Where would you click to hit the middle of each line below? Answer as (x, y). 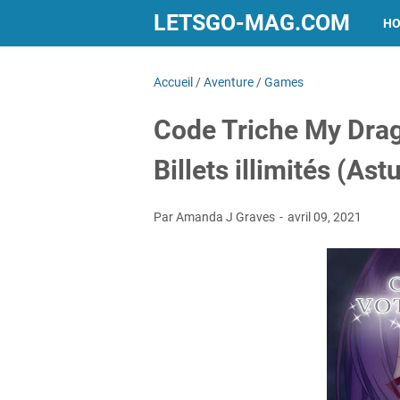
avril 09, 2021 (325, 217)
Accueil (173, 82)
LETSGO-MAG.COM (252, 23)
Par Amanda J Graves (216, 217)
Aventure (229, 82)
